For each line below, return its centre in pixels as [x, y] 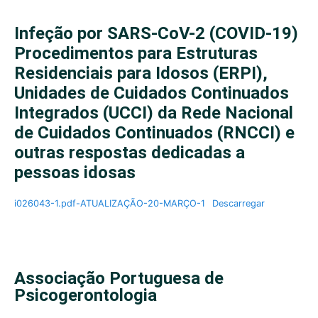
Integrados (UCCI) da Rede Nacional [154, 113]
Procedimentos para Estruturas [136, 53]
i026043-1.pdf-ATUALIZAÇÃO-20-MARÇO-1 [110, 203]
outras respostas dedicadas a [130, 153]
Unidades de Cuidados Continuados [152, 93]
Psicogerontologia [86, 295]
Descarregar [238, 203]
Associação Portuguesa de [119, 278]
